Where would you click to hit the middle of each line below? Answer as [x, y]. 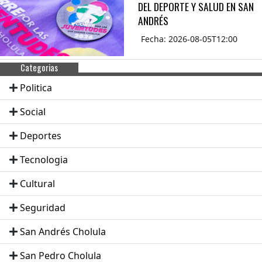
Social [33, 112]
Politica [36, 88]
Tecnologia [44, 160]
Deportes [41, 136]
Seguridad [43, 208]
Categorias [39, 68]
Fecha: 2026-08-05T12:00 [189, 39]
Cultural [37, 184]
